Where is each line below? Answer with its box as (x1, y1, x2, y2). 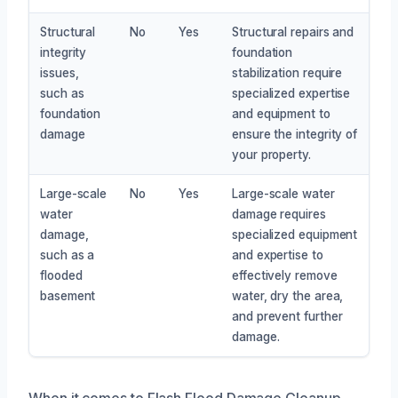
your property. (232, 147, 311, 162)
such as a (40, 247, 95, 262)
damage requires (232, 206, 326, 221)
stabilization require (232, 65, 343, 80)
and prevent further (232, 308, 343, 323)
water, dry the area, (232, 288, 344, 303)
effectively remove (232, 267, 338, 283)
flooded (40, 267, 83, 283)
